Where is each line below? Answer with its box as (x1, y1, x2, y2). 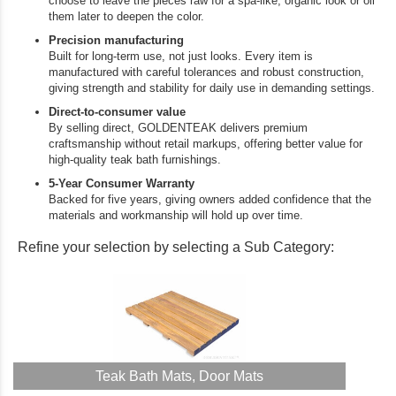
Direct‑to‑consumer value (49, 105, 186, 118)
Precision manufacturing (49, 34, 184, 47)
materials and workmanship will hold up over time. (49, 209, 303, 222)
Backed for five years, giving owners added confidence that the (49, 193, 371, 206)
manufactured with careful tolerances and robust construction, (49, 65, 364, 79)
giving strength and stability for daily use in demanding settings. (49, 81, 375, 95)
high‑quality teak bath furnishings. (49, 153, 221, 166)
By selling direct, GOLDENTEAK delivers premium (49, 121, 308, 134)
